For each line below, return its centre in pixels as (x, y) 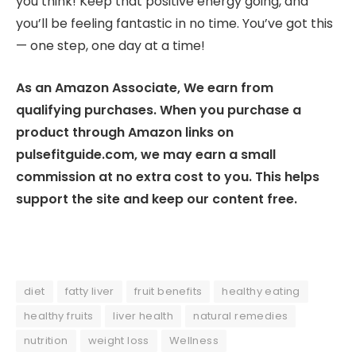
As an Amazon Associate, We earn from (145, 88)
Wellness (193, 340)
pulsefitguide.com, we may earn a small (146, 155)
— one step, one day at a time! (110, 46)
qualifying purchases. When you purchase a (159, 110)
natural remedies (241, 315)
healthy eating (261, 291)
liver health (143, 315)
